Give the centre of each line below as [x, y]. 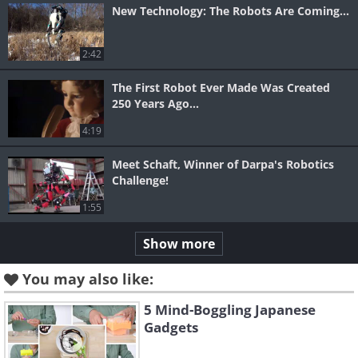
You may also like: [88, 279]
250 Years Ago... [155, 104]
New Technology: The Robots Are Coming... [231, 11]
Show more [179, 244]
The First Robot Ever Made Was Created [221, 88]
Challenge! [140, 181]
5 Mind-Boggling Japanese [230, 310]
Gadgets [171, 328]
